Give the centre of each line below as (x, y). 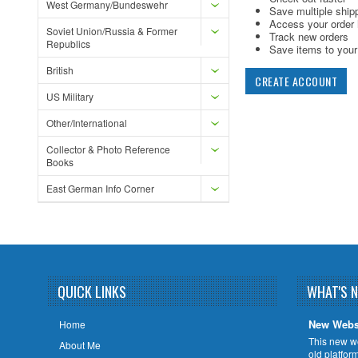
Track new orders (309, 36)
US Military (70, 96)
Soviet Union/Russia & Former (112, 31)
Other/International (87, 123)
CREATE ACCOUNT (296, 81)
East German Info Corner (100, 188)
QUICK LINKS (91, 292)
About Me (80, 345)
